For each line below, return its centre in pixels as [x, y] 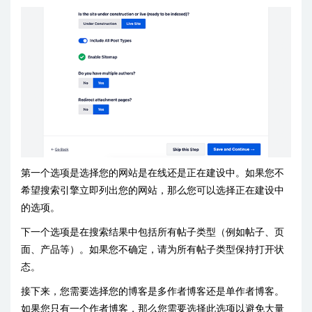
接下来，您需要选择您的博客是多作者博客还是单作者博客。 [153, 291]
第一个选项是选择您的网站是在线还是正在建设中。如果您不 [153, 173]
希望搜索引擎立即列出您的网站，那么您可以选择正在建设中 [153, 190]
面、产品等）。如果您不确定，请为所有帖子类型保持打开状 [153, 250]
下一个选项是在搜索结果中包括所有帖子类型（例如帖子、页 [153, 232]
